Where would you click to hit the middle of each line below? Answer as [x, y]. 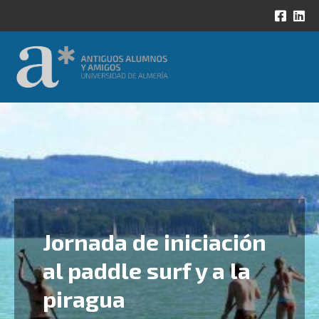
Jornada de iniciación [155, 242]
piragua [84, 299]
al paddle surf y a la [147, 270]
